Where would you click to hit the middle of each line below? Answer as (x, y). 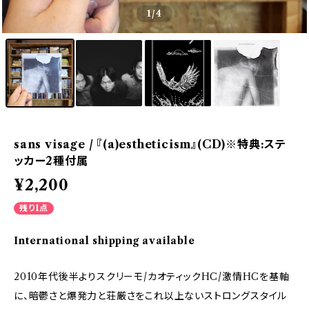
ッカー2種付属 (51, 161)
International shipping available (104, 241)
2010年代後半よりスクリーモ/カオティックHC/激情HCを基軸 (152, 277)
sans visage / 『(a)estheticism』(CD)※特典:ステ (150, 144)
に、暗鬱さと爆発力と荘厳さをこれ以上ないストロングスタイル (151, 296)
